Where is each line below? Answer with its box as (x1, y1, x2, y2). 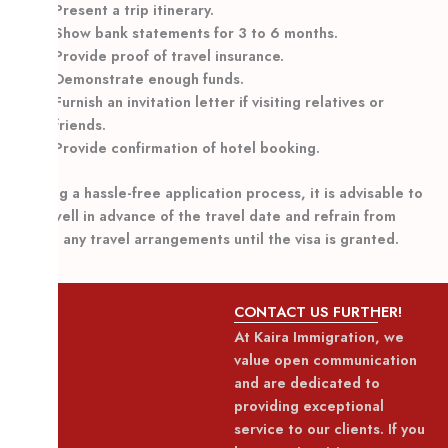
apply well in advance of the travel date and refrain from (10, 205, 396, 227)
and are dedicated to (234, 372, 380, 394)
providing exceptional (234, 395, 384, 417)
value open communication (234, 349, 417, 371)
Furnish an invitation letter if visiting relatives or (53, 91, 384, 113)
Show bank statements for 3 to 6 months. (53, 22, 338, 44)
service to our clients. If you (234, 418, 425, 440)
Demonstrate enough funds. (53, 68, 244, 90)
